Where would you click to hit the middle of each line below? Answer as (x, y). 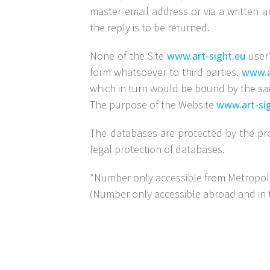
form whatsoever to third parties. (166, 72)
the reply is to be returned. (150, 28)
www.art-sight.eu (206, 56)
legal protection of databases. (158, 149)
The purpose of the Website (153, 105)
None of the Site (129, 56)
